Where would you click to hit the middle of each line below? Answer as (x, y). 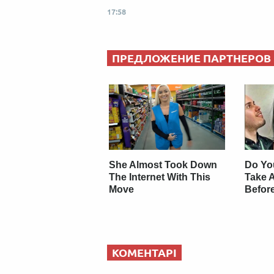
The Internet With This (160, 177)
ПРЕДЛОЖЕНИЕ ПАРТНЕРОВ (191, 58)
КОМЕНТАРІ (144, 252)
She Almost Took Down (163, 165)
